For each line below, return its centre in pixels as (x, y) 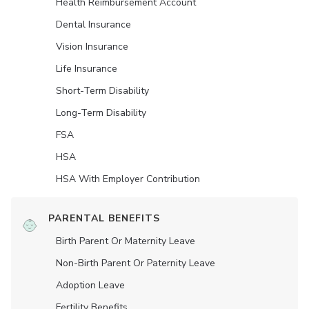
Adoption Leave (90, 285)
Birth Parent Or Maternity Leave (126, 241)
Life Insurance (87, 68)
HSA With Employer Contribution (128, 179)
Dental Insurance (93, 24)
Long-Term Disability (101, 112)
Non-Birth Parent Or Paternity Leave (136, 263)
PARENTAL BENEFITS (104, 218)
